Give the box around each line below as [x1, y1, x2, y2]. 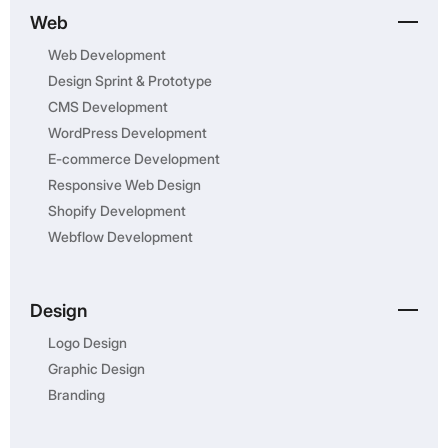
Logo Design [48, 334, 127, 352]
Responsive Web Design [48, 176, 201, 194]
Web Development [48, 46, 166, 64]
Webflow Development [48, 228, 193, 246]
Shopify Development [48, 202, 186, 220]
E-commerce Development [48, 150, 220, 168]
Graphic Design [48, 360, 145, 378]
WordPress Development [48, 124, 207, 142]
